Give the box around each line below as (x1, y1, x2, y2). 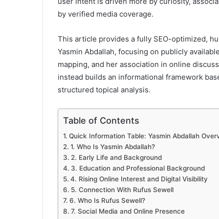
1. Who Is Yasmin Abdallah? (70, 143, 155, 151)
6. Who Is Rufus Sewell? (69, 197, 145, 205)
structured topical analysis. (58, 85, 151, 95)
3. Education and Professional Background (70, 164, 205, 173)
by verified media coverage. (58, 9, 153, 19)
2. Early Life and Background (70, 153, 162, 162)
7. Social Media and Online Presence (70, 207, 185, 216)
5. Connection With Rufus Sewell (70, 186, 174, 194)
